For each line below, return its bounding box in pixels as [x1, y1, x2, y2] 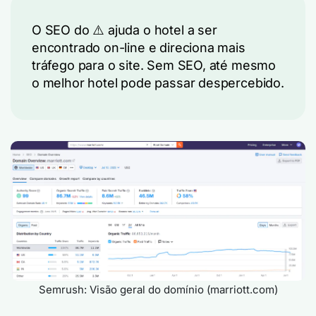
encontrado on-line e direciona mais [32, 40, 245, 55]
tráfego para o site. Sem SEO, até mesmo [32, 58, 276, 73]
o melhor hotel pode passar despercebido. [32, 75, 284, 90]
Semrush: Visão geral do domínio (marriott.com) [38, 283, 278, 296]
